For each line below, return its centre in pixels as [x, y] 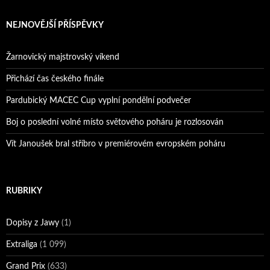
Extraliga [22, 245]
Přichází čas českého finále [55, 79]
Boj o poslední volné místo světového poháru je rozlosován [115, 123]
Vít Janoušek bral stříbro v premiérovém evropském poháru [116, 144]
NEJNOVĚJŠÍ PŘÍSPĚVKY [55, 26]
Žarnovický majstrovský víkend [63, 58]
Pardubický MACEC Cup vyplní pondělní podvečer [99, 101]
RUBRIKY [24, 191]
